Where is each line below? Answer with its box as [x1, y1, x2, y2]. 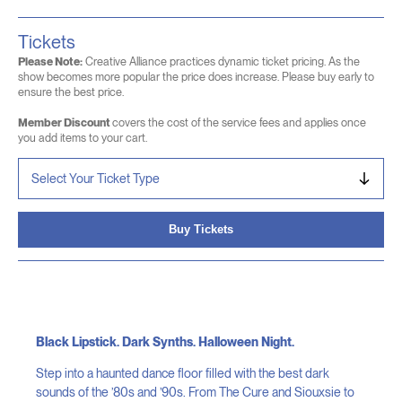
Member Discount [18, 116, 112, 129]
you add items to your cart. [18, 131, 147, 144]
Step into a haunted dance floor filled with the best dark [36, 366, 329, 380]
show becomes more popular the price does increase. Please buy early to [18, 70, 374, 83]
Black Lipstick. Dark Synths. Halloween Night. [36, 335, 294, 349]
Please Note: [18, 55, 83, 68]
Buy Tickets [169, 223, 233, 236]
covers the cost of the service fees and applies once [112, 116, 366, 129]
